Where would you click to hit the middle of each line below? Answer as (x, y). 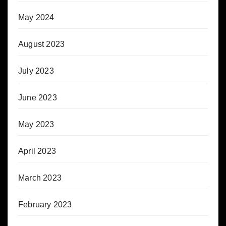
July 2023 (36, 71)
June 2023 (38, 97)
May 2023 (36, 124)
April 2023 (37, 151)
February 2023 (45, 204)
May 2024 (36, 17)
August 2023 (42, 44)
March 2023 (40, 178)
